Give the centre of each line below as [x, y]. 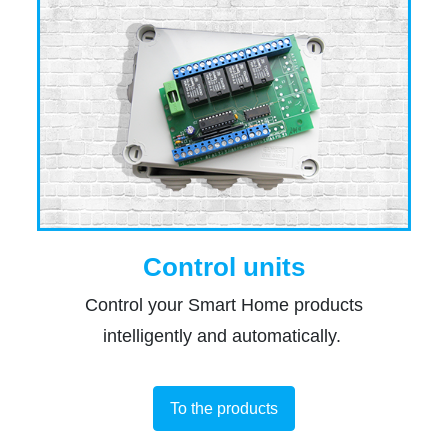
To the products [224, 408]
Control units [224, 267]
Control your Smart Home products [224, 305]
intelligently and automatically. [224, 336]
